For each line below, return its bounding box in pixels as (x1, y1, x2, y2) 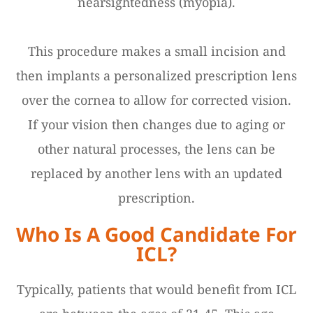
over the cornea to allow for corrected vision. (22, 91, 291, 108)
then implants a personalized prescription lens (16, 66, 297, 84)
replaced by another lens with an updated (31, 164, 282, 182)
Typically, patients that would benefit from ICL (17, 280, 296, 298)
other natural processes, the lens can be (38, 140, 275, 157)
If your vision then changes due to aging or (28, 115, 285, 133)
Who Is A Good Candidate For (16, 220, 297, 247)
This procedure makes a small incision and (27, 42, 286, 59)
